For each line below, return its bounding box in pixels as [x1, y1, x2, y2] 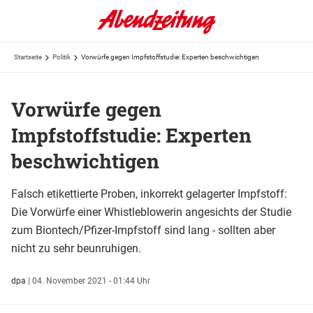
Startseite [14, 53, 42, 61]
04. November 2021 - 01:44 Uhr [32, 275, 150, 286]
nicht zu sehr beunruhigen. [11, 241, 141, 255]
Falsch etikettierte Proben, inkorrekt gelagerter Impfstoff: [11, 187, 287, 201]
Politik [52, 53, 71, 61]
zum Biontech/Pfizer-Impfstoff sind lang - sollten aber [11, 223, 275, 237]
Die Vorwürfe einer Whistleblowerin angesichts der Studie [11, 205, 291, 219]
